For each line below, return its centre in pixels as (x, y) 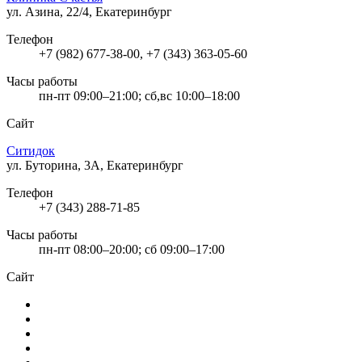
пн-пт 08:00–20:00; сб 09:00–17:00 (132, 249)
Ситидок (31, 150)
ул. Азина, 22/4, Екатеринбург (89, 11)
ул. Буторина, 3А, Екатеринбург (95, 165)
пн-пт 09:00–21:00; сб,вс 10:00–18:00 (139, 95)
